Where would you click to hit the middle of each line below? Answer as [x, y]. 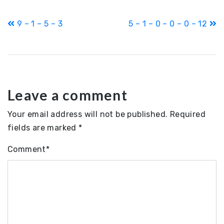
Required [188, 114]
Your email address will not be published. [88, 114]
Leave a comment [67, 95]
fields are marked [43, 128]
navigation [37, 36]
